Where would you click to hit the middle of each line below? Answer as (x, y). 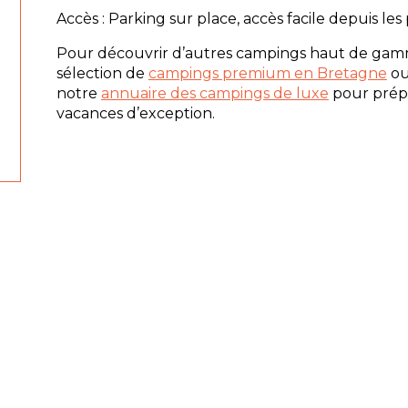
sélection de (102, 73)
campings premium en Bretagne (267, 73)
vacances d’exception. (135, 113)
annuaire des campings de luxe (214, 93)
